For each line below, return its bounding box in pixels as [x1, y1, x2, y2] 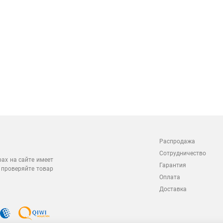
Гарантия [159, 162, 186, 169]
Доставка [159, 186, 187, 193]
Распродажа [159, 138, 195, 145]
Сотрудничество [159, 150, 206, 157]
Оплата [159, 174, 180, 181]
